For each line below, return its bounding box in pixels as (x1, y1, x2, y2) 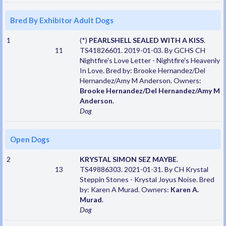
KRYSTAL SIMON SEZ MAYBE (79, 155, 177, 164)
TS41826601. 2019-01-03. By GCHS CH (79, 46, 205, 55)
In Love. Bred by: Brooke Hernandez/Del (79, 66, 205, 75)
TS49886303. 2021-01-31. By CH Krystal (79, 165, 208, 174)
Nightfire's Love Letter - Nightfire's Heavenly (79, 56, 220, 65)
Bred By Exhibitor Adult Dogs (10, 16, 114, 25)
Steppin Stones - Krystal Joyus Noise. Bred (79, 175, 214, 184)
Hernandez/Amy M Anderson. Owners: (79, 76, 201, 85)
